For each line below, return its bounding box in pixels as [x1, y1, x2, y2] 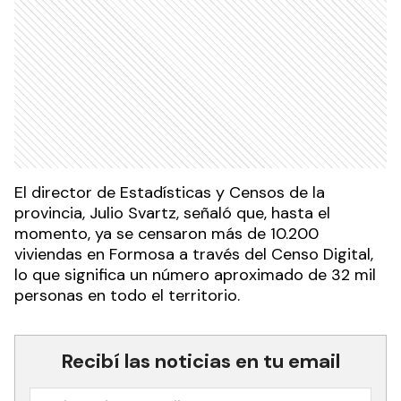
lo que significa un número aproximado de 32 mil [14, 264, 376, 286]
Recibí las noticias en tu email [61, 348, 340, 375]
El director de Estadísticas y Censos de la [14, 182, 325, 204]
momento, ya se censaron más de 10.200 [14, 223, 319, 245]
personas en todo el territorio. [14, 285, 240, 307]
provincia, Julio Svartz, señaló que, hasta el [14, 202, 330, 225]
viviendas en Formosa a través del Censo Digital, [14, 243, 373, 266]
